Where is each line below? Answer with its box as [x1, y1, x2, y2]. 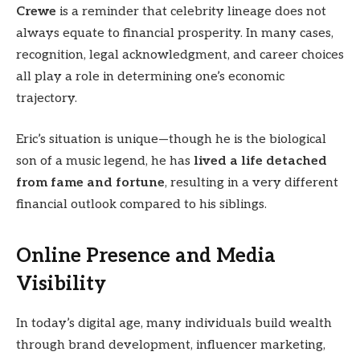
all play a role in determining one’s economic [16, 68, 284, 84]
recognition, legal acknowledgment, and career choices [16, 47, 344, 63]
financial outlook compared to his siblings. [16, 197, 267, 213]
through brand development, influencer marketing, [16, 337, 325, 353]
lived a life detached [194, 153, 327, 170]
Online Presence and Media [16, 243, 276, 268]
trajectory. [16, 90, 77, 106]
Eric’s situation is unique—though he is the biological [16, 132, 326, 148]
